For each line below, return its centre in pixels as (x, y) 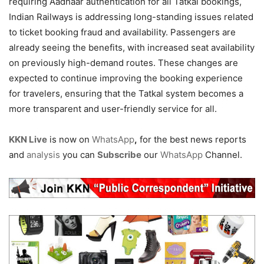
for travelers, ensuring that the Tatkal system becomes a (126, 93)
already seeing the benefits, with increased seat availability (132, 47)
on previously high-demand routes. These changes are (123, 63)
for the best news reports (192, 139)
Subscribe (119, 155)
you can (79, 155)
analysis (43, 155)
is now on (70, 139)
